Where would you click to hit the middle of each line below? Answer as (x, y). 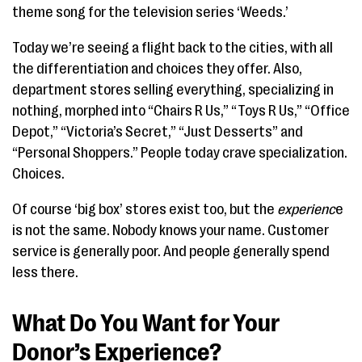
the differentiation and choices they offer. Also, (157, 69)
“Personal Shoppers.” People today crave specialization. (180, 153)
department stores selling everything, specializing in (173, 90)
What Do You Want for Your (146, 323)
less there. (45, 272)
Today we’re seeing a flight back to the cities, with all (173, 48)
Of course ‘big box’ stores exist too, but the (145, 209)
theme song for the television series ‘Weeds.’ (150, 12)
